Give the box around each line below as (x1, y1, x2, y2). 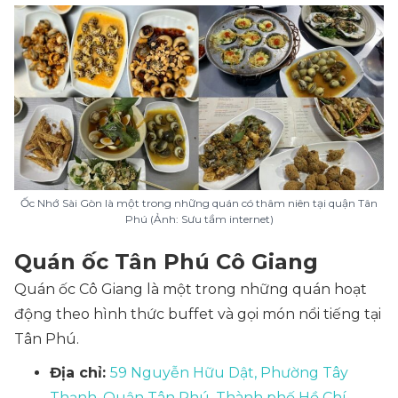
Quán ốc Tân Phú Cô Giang (14, 249, 318, 275)
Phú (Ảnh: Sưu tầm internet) (124, 212, 274, 226)
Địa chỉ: (50, 364, 110, 381)
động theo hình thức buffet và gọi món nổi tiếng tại (14, 306, 381, 322)
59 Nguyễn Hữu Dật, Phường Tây (110, 364, 348, 381)
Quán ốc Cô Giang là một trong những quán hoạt (14, 281, 367, 298)
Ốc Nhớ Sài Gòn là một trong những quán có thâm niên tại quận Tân (20, 196, 378, 210)
